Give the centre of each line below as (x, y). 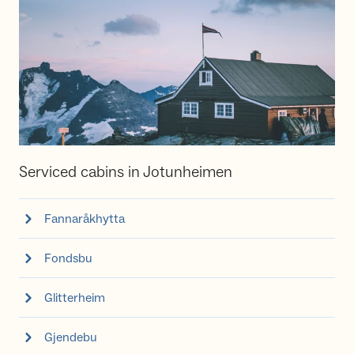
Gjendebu (71, 337)
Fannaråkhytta (85, 218)
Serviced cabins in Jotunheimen (126, 172)
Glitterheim (75, 298)
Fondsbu (68, 258)
